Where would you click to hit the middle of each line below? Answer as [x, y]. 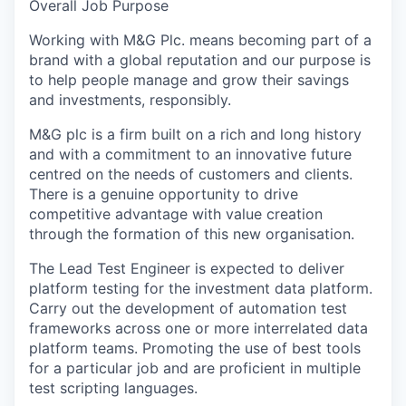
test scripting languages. [113, 388]
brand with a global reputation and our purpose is [200, 60]
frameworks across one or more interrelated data [198, 328]
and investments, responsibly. [130, 100]
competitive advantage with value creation [176, 214]
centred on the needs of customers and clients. [191, 174]
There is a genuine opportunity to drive [164, 194]
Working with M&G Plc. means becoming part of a [200, 40]
